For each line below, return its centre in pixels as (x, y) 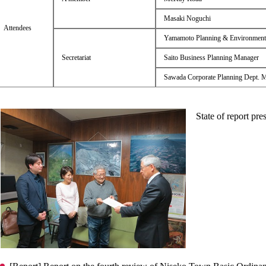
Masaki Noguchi (187, 18)
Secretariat (76, 58)
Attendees (17, 28)
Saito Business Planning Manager (211, 58)
